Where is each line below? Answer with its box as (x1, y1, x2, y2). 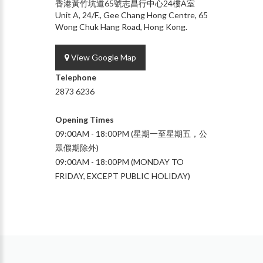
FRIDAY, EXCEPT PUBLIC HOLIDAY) (55, 170, 190, 181)
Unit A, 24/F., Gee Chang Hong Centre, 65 (55, 9, 208, 20)
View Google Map (69, 52, 136, 62)
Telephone (55, 72, 96, 82)
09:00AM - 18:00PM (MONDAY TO (55, 156, 184, 167)
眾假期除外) (55, 142, 99, 153)
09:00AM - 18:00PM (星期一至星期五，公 (55, 128, 207, 139)
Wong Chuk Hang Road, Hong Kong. (55, 21, 187, 32)
